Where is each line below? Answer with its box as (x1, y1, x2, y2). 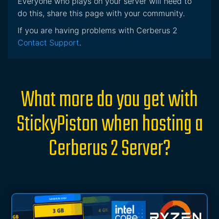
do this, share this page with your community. (18, 8, 185, 19)
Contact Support (18, 38, 79, 48)
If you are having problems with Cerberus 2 (18, 25, 177, 36)
